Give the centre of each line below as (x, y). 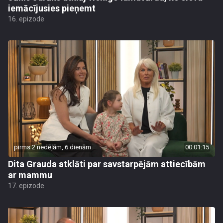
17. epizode (26, 186)
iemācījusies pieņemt (52, 8)
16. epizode (26, 19)
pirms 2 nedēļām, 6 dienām (53, 147)
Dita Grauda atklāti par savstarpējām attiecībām (107, 164)
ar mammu (30, 175)
